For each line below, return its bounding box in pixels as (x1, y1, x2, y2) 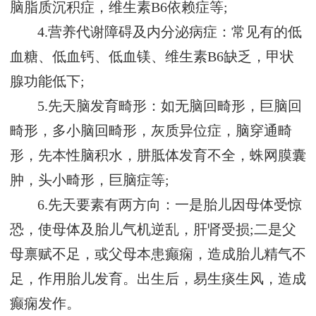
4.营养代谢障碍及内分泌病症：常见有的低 (37, 25, 303, 40)
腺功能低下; (10, 74, 85, 90)
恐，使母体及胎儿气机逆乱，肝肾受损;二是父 (10, 222, 296, 238)
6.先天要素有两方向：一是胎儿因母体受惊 (37, 197, 303, 213)
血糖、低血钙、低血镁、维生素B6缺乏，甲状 (10, 49, 294, 65)
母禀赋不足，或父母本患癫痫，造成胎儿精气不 (10, 247, 306, 262)
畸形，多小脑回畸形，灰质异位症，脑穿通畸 (10, 123, 292, 139)
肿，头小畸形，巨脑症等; (10, 173, 169, 188)
